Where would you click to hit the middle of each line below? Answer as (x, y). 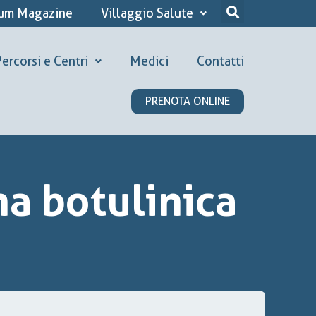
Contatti (220, 61)
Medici (149, 61)
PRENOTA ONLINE (188, 101)
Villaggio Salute (147, 13)
